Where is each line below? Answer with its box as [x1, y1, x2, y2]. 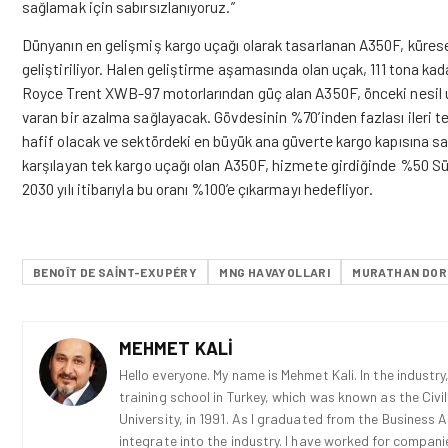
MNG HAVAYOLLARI [219, 265, 331, 279]
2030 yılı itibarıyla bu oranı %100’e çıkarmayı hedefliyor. [22, 179, 373, 198]
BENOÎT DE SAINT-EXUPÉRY [33, 265, 198, 279]
